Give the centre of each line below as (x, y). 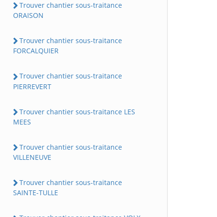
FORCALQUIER (36, 51)
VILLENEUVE (32, 157)
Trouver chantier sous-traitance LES (77, 111)
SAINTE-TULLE (36, 193)
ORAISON (28, 15)
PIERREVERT (32, 86)
